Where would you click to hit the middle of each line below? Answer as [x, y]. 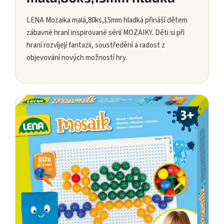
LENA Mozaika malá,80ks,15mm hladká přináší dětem [107, 20]
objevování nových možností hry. [77, 58]
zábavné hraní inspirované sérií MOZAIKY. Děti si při [105, 33]
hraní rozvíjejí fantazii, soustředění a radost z [96, 45]
